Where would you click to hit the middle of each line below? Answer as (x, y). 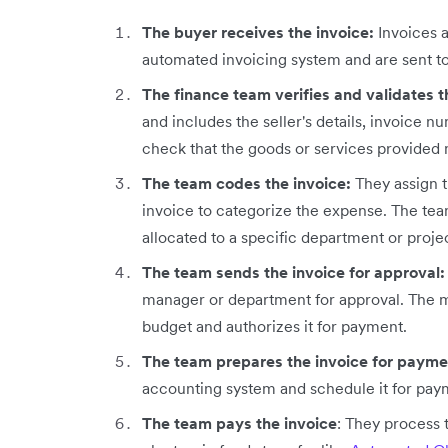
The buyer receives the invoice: (258, 31)
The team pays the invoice (239, 422)
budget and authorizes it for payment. (274, 325)
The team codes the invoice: (248, 182)
